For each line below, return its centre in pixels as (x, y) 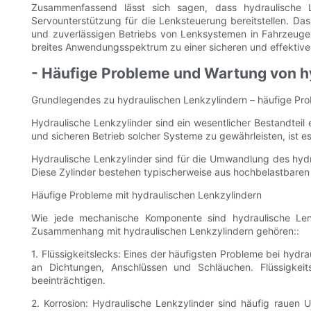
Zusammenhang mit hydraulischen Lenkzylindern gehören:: (165, 231)
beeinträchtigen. (68, 280)
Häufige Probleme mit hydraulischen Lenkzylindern (146, 195)
